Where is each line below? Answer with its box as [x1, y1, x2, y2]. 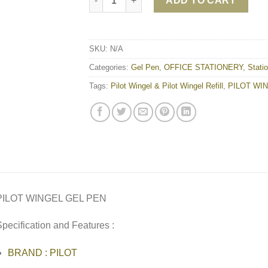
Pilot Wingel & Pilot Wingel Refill [111, 81, 223, 90]
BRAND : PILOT [8, 248, 78, 258]
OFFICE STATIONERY [164, 62, 243, 72]
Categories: [89, 62, 131, 72]
